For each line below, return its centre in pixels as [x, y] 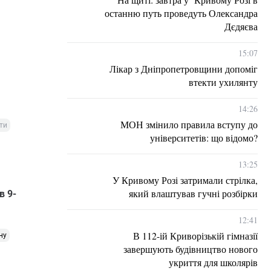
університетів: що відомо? [204, 138]
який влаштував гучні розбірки [193, 193]
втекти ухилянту [223, 82]
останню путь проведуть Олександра [181, 13]
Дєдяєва [241, 26]
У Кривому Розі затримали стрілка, [185, 180]
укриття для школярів [213, 262]
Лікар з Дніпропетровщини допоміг [184, 69]
